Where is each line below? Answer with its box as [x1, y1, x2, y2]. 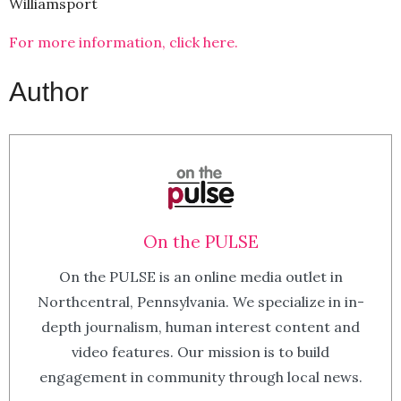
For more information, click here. [9, 32, 238, 51]
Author [9, 76, 89, 107]
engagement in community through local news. [38, 367, 363, 386]
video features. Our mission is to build [72, 342, 329, 361]
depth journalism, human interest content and [41, 317, 360, 336]
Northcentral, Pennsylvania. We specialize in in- [37, 292, 364, 311]
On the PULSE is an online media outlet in [58, 267, 343, 286]
